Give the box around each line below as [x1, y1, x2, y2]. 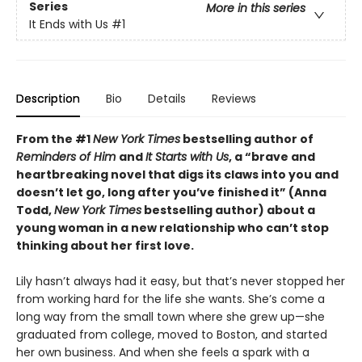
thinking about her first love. [16, 237, 194, 254]
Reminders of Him [16, 148, 119, 165]
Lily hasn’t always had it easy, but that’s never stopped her [16, 272, 345, 289]
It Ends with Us [29, 16, 108, 33]
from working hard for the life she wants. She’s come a [16, 290, 325, 307]
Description [16, 90, 80, 107]
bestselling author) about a [141, 201, 315, 218]
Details [148, 90, 186, 107]
